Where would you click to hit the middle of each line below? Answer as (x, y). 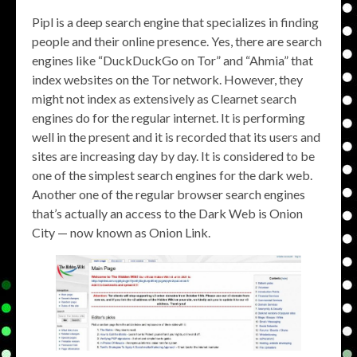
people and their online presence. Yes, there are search (177, 41)
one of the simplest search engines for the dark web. (172, 175)
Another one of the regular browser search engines (169, 194)
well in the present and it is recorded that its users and (176, 137)
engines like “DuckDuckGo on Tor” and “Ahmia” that (173, 60)
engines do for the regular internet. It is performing (169, 118)
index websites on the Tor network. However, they (167, 79)
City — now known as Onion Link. (121, 232)
